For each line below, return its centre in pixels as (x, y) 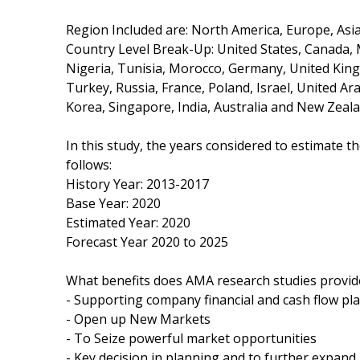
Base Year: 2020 (113, 203)
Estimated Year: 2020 (128, 222)
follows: (89, 164)
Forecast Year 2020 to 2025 (147, 241)
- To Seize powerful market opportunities (191, 338)
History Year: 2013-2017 (137, 184)
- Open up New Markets (138, 319)
